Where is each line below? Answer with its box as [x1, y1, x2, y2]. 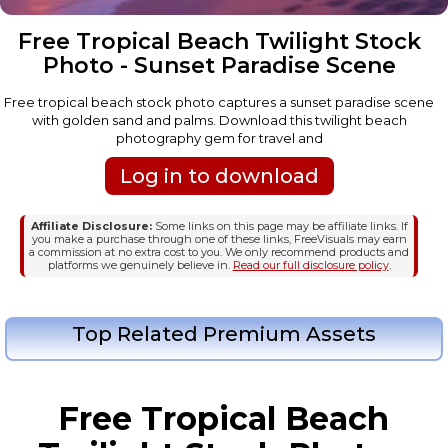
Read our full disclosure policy [232, 257, 389, 272]
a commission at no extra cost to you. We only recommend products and [29, 244, 409, 259]
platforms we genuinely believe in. [47, 257, 233, 272]
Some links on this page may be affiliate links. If [151, 218, 408, 233]
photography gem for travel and [115, 129, 323, 146]
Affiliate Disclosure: [30, 218, 152, 233]
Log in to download [119, 163, 319, 188]
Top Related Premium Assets [72, 321, 376, 346]
